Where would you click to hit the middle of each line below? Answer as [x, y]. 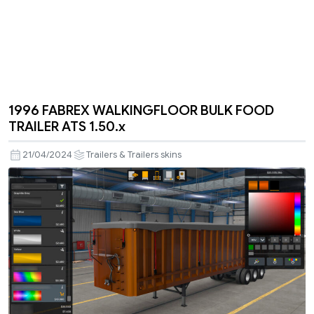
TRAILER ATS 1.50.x [67, 126]
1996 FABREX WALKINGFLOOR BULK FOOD [141, 110]
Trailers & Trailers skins [134, 155]
